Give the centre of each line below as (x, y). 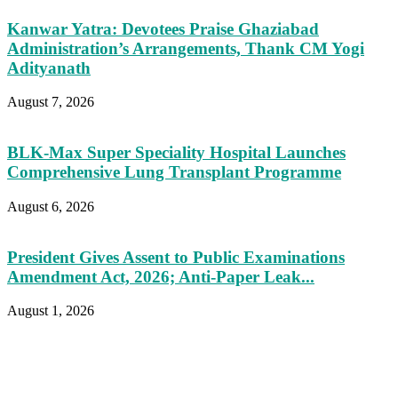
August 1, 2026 (51, 311)
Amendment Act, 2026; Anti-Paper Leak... (161, 276)
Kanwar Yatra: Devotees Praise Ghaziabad (163, 28)
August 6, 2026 (51, 206)
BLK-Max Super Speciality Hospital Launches (176, 153)
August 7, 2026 (51, 102)
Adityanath (49, 68)
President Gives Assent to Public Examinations (176, 257)
